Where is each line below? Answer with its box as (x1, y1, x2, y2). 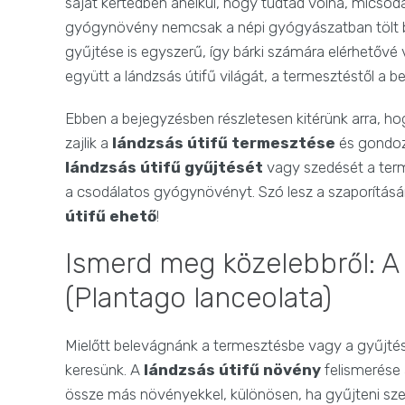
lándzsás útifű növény (144, 361, 321, 380)
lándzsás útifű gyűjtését (65, 158, 263, 177)
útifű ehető (65, 207, 156, 226)
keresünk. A (65, 361, 144, 380)
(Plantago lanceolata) (65, 281, 332, 316)
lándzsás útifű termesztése (112, 134, 335, 153)
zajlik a (65, 134, 112, 153)
